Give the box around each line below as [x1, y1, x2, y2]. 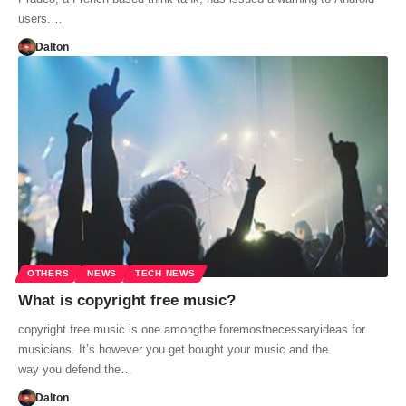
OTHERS [27, 268, 70, 279]
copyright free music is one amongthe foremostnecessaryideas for [18, 323, 365, 337]
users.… [18, 11, 63, 25]
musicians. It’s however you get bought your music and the [18, 343, 328, 357]
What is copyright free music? [18, 292, 236, 310]
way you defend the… [18, 362, 132, 377]
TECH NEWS [135, 268, 196, 279]
